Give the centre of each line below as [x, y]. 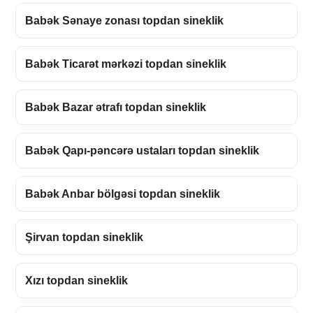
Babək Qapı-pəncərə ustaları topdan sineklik [143, 151]
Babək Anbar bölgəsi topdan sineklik [123, 194]
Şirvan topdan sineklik [85, 238]
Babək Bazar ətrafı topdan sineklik [116, 108]
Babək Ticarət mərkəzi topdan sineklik [126, 64]
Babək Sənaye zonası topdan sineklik [125, 21]
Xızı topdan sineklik [77, 281]
